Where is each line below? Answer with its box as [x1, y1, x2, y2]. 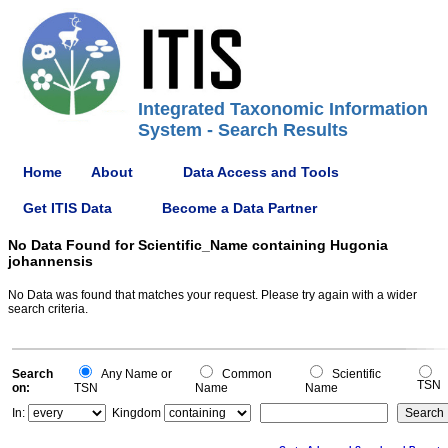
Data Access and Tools [183, 163, 339, 180]
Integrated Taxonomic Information [138, 99, 428, 119]
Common [216, 367, 272, 381]
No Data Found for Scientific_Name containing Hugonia [8, 237, 388, 253]
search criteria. [8, 302, 88, 316]
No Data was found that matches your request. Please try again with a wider [8, 288, 417, 302]
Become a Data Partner [162, 199, 317, 216]
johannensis [8, 253, 93, 269]
